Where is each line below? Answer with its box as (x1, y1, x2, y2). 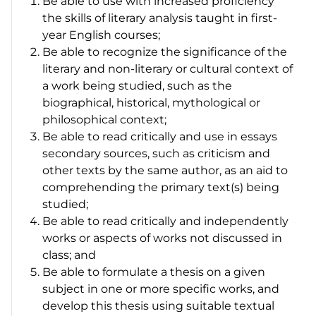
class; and (42, 248, 97, 262)
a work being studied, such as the (42, 78, 233, 92)
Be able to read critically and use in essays (42, 129, 278, 143)
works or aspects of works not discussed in (42, 231, 283, 245)
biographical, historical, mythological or (42, 95, 261, 109)
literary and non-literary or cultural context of (42, 61, 293, 75)
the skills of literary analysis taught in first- (42, 11, 278, 25)
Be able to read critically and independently (42, 214, 289, 228)
